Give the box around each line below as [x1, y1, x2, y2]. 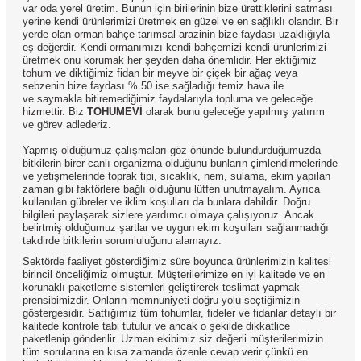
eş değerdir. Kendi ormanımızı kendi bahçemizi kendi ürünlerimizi [23, 40, 326, 53]
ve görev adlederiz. [23, 118, 111, 131]
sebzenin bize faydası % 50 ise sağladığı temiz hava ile [23, 79, 284, 92]
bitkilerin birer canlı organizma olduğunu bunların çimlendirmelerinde [23, 156, 338, 169]
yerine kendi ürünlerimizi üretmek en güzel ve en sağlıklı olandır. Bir [23, 15, 338, 27]
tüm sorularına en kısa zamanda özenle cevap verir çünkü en [23, 345, 308, 358]
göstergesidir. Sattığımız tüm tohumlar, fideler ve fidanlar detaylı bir [23, 306, 336, 319]
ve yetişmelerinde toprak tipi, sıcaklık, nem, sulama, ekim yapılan [23, 169, 330, 182]
